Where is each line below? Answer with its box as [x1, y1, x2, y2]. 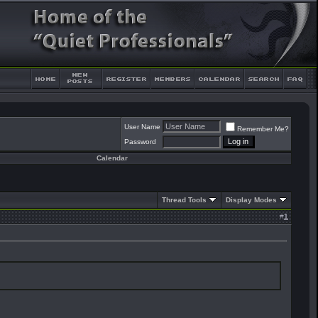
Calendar [97, 154, 128, 162]
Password [124, 138, 156, 146]
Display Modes [226, 196, 277, 204]
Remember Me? [237, 125, 289, 133]
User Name [124, 123, 160, 131]
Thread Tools [162, 196, 207, 204]
